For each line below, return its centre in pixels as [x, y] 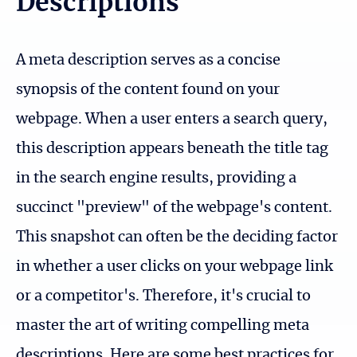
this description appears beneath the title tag [172, 149]
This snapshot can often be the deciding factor [177, 237]
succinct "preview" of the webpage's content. [174, 208]
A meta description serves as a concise [148, 60]
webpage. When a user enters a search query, [172, 119]
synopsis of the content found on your [148, 90]
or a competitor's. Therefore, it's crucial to [163, 296]
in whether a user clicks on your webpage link [175, 267]
